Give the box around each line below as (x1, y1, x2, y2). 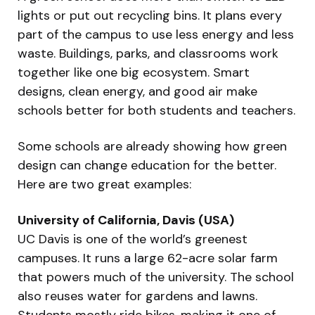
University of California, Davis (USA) (18, 212, 234, 229)
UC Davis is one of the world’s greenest (18, 231, 247, 248)
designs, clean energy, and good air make (18, 83, 257, 101)
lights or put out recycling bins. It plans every (18, 7, 282, 25)
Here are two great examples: (18, 176, 191, 193)
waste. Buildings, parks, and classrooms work (18, 45, 278, 63)
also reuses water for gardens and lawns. (18, 288, 257, 305)
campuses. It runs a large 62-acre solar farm (18, 250, 278, 267)
